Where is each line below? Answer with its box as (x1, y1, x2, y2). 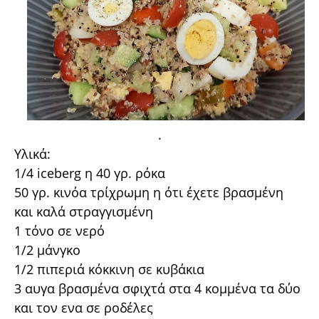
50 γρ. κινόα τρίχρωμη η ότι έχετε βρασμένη (14, 184, 283, 202)
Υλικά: (14, 145, 51, 163)
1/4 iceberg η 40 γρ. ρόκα (14, 164, 165, 182)
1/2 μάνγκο (14, 241, 80, 259)
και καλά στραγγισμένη (14, 203, 153, 221)
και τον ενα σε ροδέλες (14, 299, 153, 317)
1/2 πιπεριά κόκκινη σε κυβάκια (14, 261, 204, 278)
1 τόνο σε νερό (14, 222, 105, 240)
